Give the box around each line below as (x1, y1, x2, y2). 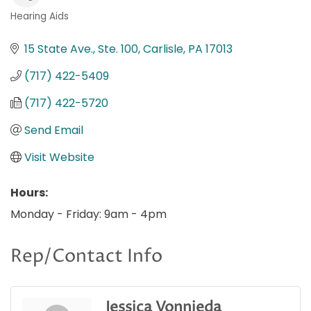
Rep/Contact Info (10, 244, 162, 269)
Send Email (24, 121, 83, 138)
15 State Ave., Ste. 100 (24, 40, 138, 57)
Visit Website (24, 149, 94, 165)
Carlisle (143, 40, 183, 57)
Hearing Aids (10, 9, 69, 23)
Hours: (10, 184, 48, 201)
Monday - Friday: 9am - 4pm (10, 205, 167, 222)
